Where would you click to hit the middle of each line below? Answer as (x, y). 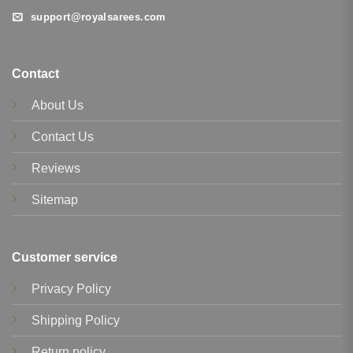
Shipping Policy (75, 321)
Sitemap (54, 199)
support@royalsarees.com (98, 17)
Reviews (56, 168)
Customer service (64, 258)
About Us (57, 105)
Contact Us (62, 136)
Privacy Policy (71, 289)
